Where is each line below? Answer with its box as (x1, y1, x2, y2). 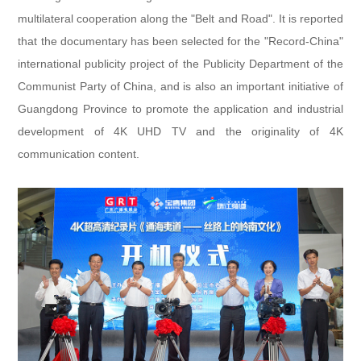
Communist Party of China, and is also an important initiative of (18, 79, 343, 93)
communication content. (18, 147, 140, 160)
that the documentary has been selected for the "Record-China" (18, 34, 343, 48)
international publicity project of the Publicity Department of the (18, 56, 343, 70)
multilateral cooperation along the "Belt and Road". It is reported (18, 11, 343, 25)
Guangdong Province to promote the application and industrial (18, 102, 343, 115)
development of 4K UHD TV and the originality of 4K (18, 124, 343, 138)
